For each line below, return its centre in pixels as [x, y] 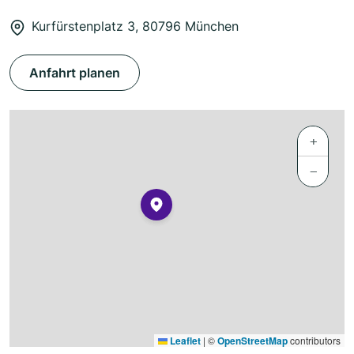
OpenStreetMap [252, 341]
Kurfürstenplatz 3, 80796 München [135, 26]
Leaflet [184, 341]
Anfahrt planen [75, 73]
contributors [314, 341]
